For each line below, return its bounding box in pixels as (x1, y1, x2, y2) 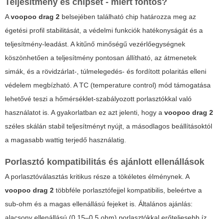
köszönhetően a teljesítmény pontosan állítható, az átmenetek (5, 54, 197, 62)
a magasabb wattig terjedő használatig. (5, 136, 126, 144)
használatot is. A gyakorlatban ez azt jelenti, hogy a (5, 109, 164, 117)
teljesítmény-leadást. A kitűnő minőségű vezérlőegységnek (5, 40, 185, 48)
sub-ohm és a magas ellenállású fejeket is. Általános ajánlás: (5, 200, 193, 208)
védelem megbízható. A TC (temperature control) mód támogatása (5, 81, 211, 89)
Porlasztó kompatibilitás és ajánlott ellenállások (5, 157, 204, 167)
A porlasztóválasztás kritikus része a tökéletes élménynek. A (5, 173, 189, 181)
